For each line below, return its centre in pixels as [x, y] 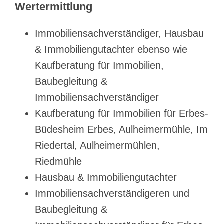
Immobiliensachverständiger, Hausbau [119, 33]
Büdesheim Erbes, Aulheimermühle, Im [121, 129]
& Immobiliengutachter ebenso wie [111, 49]
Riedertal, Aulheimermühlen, [97, 145]
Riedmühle [58, 161]
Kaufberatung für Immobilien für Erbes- [122, 113]
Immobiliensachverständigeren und [112, 193]
